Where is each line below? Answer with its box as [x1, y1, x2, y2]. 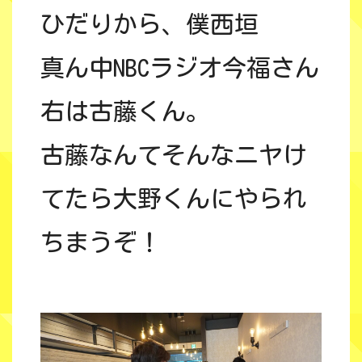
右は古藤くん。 [40, 99, 210, 124]
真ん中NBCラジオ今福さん [40, 55, 319, 80]
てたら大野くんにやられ [40, 186, 307, 211]
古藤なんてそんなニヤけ [40, 142, 307, 167]
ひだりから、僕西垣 [40, 11, 259, 36]
